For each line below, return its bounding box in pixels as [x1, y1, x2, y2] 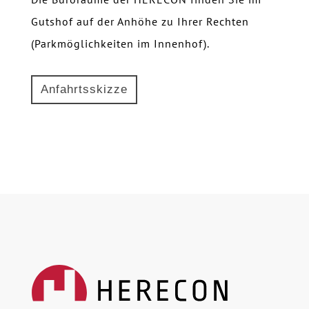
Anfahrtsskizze [40, 83, 128, 97]
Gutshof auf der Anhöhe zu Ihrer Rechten [30, 14, 249, 29]
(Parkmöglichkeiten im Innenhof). [30, 37, 210, 51]
